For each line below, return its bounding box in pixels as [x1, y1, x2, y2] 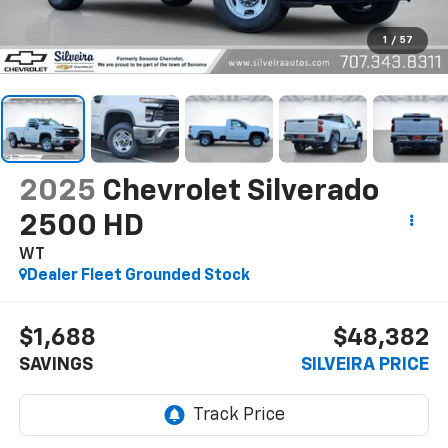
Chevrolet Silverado [101, 176, 379, 207]
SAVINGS [18, 356, 93, 375]
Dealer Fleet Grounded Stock [26, 267, 250, 284]
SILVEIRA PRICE [301, 356, 430, 375]
